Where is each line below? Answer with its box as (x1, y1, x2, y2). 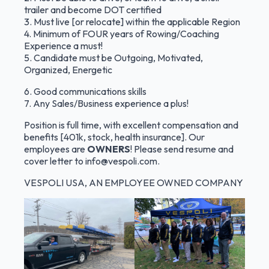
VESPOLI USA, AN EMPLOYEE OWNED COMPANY (24, 177, 243, 189)
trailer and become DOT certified (24, 4, 162, 16)
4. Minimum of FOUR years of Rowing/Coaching (24, 28, 219, 40)
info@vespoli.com (85, 155, 157, 167)
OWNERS (87, 143, 130, 155)
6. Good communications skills (24, 85, 147, 97)
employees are (24, 143, 87, 155)
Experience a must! (24, 40, 103, 52)
